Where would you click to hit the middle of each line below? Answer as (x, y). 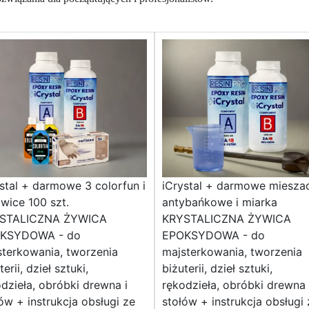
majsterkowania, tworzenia (232, 252)
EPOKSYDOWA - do (213, 236)
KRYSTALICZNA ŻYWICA (227, 219)
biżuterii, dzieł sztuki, (217, 269)
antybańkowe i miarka (220, 202)
